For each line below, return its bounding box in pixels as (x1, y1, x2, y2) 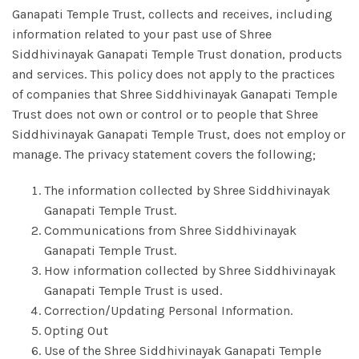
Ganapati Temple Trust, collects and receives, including (12, 6, 333, 22)
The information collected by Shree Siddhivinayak (44, 183, 330, 198)
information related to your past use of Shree (12, 26, 272, 42)
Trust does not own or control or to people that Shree (12, 107, 318, 122)
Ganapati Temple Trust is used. (44, 283, 222, 298)
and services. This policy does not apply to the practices (12, 67, 335, 82)
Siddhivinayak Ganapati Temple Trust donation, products (12, 46, 342, 62)
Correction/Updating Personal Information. (44, 303, 292, 318)
